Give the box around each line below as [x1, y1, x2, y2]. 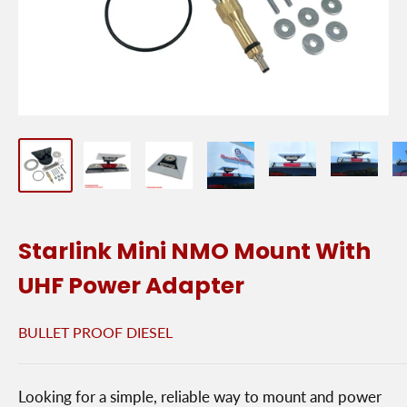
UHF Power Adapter [18, 270, 244, 303]
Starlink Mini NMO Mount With [18, 235, 371, 268]
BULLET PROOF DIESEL [18, 323, 173, 342]
